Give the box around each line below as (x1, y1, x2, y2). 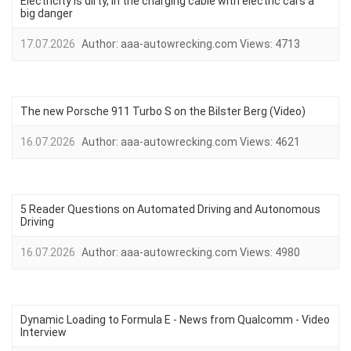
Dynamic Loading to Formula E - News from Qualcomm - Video (20, 313, 330, 326)
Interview (20, 326, 67, 338)
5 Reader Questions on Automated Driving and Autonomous (20, 203, 320, 215)
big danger (20, 7, 73, 20)
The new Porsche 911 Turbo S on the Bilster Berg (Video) (20, 105, 306, 118)
